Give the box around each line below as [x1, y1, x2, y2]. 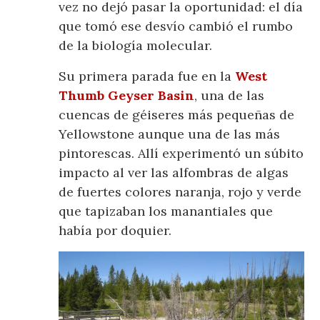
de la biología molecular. [59, 36, 213, 54]
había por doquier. [59, 221, 172, 239]
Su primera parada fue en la [59, 67, 236, 84]
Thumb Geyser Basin [59, 86, 195, 104]
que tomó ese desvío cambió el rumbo [59, 17, 294, 34]
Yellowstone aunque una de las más [59, 125, 281, 142]
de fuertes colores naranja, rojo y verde [59, 183, 302, 200]
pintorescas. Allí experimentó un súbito [59, 144, 304, 161]
